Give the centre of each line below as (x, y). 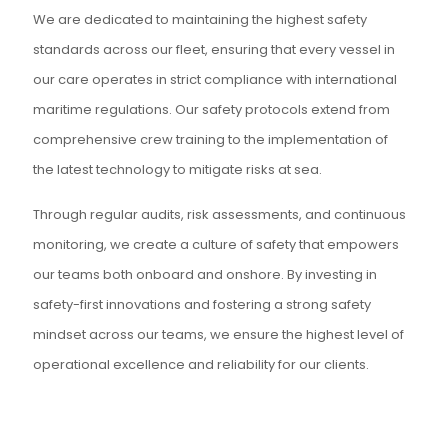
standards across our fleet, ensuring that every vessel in (214, 49)
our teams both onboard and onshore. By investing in (205, 274)
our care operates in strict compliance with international (215, 79)
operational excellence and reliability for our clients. (201, 364)
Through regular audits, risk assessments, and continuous (219, 214)
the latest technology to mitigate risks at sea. (177, 169)
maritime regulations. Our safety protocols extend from (211, 109)
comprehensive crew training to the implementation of (210, 139)
